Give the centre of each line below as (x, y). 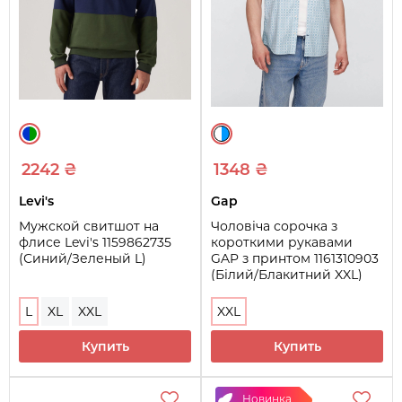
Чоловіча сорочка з (274, 226)
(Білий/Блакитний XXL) (287, 274)
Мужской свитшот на (89, 226)
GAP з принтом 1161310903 (295, 258)
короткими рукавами (282, 242)
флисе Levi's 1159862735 (95, 242)
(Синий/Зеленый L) (83, 258)
